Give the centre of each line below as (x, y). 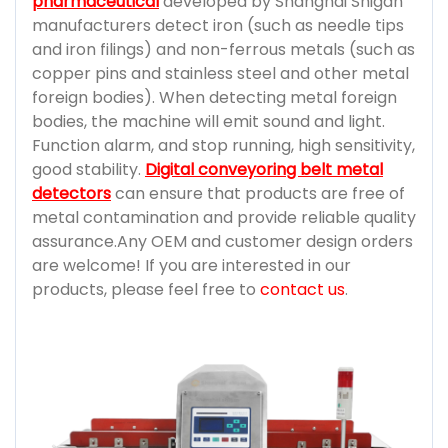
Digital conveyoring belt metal (264, 169)
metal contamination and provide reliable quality (224, 217)
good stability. (88, 169)
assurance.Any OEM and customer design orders (222, 241)
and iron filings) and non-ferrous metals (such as (223, 49)
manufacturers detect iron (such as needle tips (218, 25)
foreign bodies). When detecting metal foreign (214, 97)
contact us (302, 289)
